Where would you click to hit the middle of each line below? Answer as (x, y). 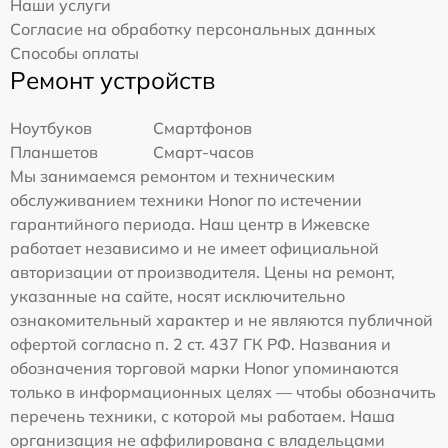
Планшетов (54, 152)
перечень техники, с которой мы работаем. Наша (202, 416)
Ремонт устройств (112, 80)
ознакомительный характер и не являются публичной (221, 320)
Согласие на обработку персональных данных (193, 29)
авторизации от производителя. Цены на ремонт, (202, 272)
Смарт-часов (204, 152)
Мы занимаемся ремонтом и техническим (172, 176)
